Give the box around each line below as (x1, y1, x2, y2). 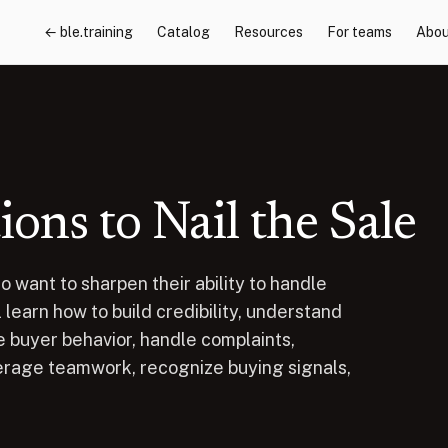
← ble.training (43, 24, 133, 40)
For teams (326, 24, 392, 40)
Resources (233, 24, 303, 40)
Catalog (156, 24, 210, 40)
